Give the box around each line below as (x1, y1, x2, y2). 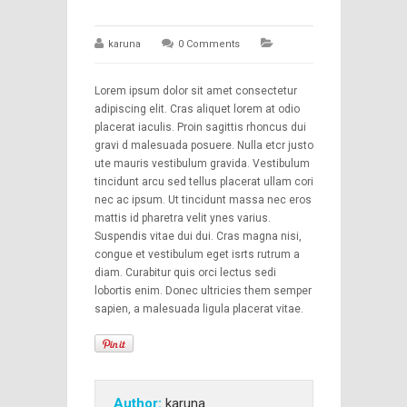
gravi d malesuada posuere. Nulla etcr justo (94, 139, 313, 152)
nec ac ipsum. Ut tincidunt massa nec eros (94, 194, 312, 206)
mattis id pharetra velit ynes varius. (94, 212, 271, 224)
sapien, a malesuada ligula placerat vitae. (94, 303, 303, 315)
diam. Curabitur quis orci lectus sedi (94, 266, 276, 279)
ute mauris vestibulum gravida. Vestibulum (94, 157, 310, 170)
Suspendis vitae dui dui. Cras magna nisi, (94, 230, 302, 243)
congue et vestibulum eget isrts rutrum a (94, 248, 300, 261)
